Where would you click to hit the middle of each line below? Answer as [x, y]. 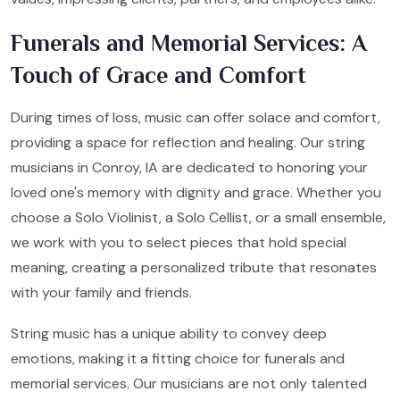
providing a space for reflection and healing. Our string [188, 142]
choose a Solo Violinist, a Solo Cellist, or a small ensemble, [198, 217]
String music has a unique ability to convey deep [169, 333]
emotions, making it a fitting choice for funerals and [178, 358]
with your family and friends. [101, 292]
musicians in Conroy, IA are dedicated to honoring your [189, 167]
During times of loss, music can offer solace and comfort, [196, 117]
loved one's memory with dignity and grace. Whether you [196, 192]
